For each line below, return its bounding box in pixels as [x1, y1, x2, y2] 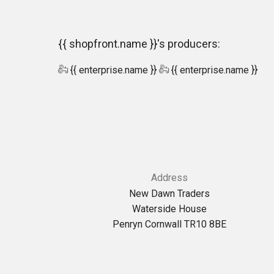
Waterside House [132, 202, 207, 215]
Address [151, 171, 188, 183]
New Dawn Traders [129, 187, 210, 199]
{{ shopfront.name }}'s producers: [58, 37, 220, 50]
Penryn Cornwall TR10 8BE [113, 218, 227, 230]
